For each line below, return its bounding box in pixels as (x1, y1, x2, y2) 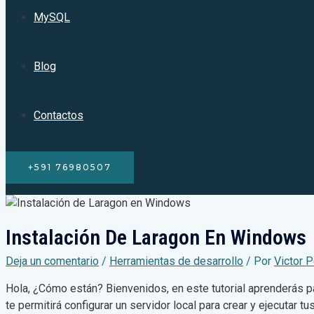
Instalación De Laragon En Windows (6, 224, 306, 250)
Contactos (34, 109, 83, 122)
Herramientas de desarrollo (109, 254, 243, 268)
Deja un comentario (6, 254, 99, 268)
